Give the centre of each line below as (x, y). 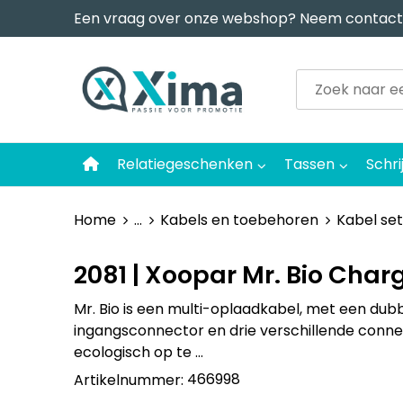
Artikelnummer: (130, 380)
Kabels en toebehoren (239, 219)
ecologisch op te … (138, 352)
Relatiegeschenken (184, 164)
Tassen (309, 164)
